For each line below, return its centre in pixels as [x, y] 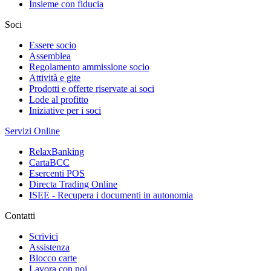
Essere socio [53, 45]
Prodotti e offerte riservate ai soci [92, 89]
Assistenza [49, 247]
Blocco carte [53, 258]
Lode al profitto [59, 100]
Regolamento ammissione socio [89, 67]
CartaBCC [49, 162]
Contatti [20, 216]
